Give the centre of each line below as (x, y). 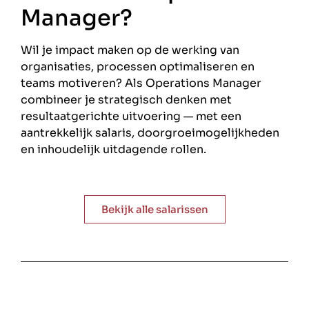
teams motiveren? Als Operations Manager (141, 83)
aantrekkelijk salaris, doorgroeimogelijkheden (150, 133)
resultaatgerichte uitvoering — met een (131, 116)
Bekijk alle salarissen (154, 210)
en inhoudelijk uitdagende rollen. (113, 149)
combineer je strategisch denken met (126, 100)
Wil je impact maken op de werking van (130, 50)
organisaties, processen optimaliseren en (138, 67)
